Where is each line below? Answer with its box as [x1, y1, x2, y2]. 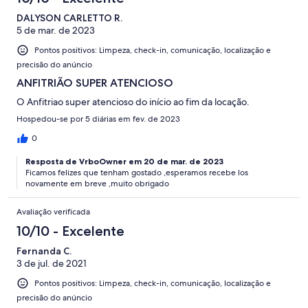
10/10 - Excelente [16, 223, 124, 240]
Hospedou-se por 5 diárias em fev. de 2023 [16, 113, 180, 125]
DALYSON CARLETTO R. [16, 12, 122, 25]
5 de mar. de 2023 [16, 24, 95, 37]
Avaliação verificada [16, 206, 90, 218]
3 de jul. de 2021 [16, 257, 87, 270]
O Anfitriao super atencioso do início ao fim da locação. [16, 96, 250, 109]
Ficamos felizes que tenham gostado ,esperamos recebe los [25, 167, 248, 179]
